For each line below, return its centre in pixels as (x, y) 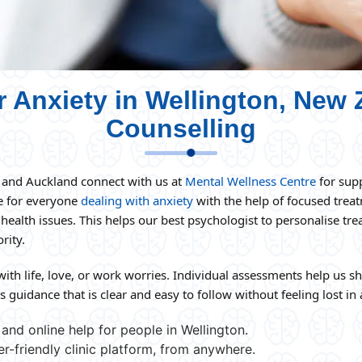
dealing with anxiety (137, 200)
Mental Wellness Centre (250, 181)
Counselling (181, 128)
